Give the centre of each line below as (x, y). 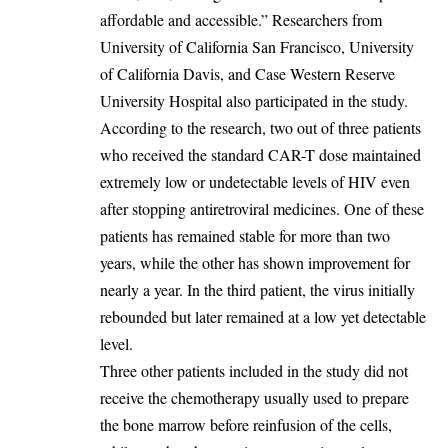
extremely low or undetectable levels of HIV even (255, 181)
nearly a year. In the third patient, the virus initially (257, 289)
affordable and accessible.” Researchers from (241, 19)
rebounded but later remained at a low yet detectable (263, 316)
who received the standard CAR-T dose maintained (260, 154)
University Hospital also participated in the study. (254, 100)
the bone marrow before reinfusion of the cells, (246, 424)
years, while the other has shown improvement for (255, 262)
